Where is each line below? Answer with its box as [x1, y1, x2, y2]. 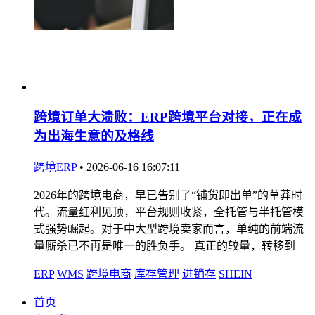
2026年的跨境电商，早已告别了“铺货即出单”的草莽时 [34, 188, 302, 201]
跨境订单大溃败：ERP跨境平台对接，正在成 [34, 110, 302, 125]
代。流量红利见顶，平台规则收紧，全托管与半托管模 [34, 205, 304, 218]
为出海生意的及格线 [34, 129, 154, 144]
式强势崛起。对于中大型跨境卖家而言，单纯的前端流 [34, 222, 304, 235]
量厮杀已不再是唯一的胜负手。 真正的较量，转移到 [34, 239, 295, 252]
